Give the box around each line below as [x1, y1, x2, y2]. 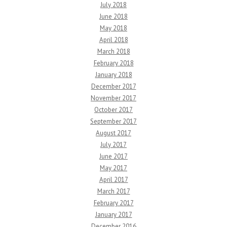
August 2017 [96, 129, 131, 138]
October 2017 [94, 105, 133, 115]
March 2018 [97, 47, 130, 56]
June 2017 [99, 152, 128, 161]
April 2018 [99, 35, 128, 45]
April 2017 [99, 175, 128, 184]
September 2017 [90, 117, 137, 126]
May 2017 [100, 164, 127, 173]
